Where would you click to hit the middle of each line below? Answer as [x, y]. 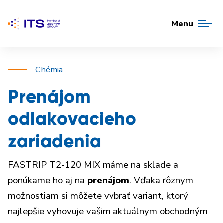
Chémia [49, 69]
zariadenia [55, 142]
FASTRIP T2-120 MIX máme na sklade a [93, 165]
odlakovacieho [72, 120]
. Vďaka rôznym [161, 180]
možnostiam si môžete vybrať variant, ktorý [98, 196]
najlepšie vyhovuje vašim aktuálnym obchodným [108, 211]
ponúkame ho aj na [48, 180]
